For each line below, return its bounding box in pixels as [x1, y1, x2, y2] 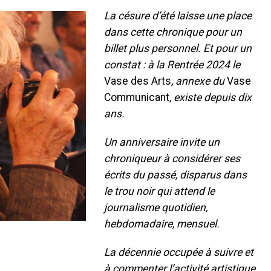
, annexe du [171, 74, 227, 87]
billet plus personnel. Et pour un [104, 42, 252, 54]
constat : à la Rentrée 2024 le [104, 58, 240, 71]
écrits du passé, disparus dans [104, 168, 247, 181]
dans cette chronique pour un [104, 25, 242, 38]
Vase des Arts [104, 74, 171, 87]
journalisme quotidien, [104, 201, 207, 214]
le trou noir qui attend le [104, 184, 215, 197]
